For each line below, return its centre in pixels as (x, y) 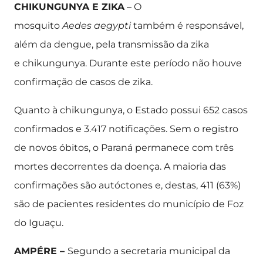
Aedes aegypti (97, 26)
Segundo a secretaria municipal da (149, 251)
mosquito (38, 26)
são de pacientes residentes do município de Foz (129, 204)
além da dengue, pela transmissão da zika (112, 44)
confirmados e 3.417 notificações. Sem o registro (126, 129)
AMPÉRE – (41, 251)
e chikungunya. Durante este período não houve (128, 63)
